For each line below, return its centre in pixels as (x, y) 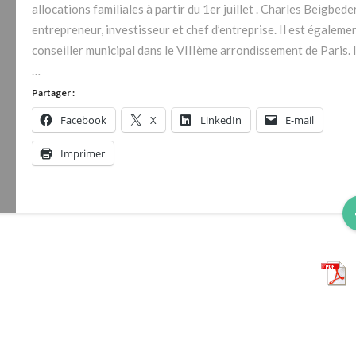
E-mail (299, 120)
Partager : (53, 93)
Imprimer (82, 153)
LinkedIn (221, 120)
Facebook (83, 120)
